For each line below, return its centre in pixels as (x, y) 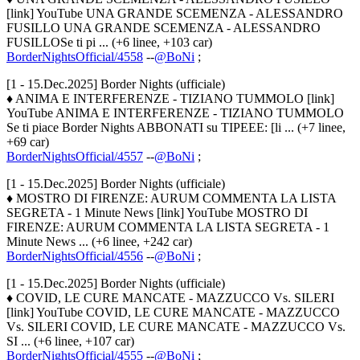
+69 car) (28, 142)
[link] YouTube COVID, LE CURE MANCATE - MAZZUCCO (173, 313)
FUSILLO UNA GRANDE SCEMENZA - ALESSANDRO (164, 28)
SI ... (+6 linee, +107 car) (70, 342)
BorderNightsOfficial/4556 (75, 256)
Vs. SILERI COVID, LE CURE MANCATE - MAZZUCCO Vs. (176, 327)
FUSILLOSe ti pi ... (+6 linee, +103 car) (109, 43)
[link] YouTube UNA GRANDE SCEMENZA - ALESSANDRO (175, 14)
